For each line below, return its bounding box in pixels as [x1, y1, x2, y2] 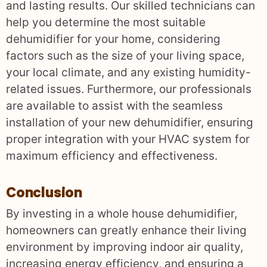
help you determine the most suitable [6, 15, 206, 30]
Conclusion [6, 187, 82, 204]
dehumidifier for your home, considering [6, 32, 221, 46]
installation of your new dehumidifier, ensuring [6, 116, 253, 130]
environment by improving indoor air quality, [6, 240, 243, 254]
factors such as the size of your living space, [6, 49, 244, 63]
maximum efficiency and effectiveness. [6, 149, 218, 163]
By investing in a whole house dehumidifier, [6, 207, 237, 221]
